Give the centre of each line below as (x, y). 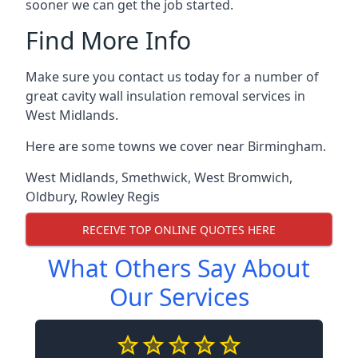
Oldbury (50, 197)
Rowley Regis (120, 197)
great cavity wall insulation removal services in (165, 96)
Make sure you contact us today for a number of (172, 77)
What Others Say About (179, 268)
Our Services (179, 297)
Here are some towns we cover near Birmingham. (176, 146)
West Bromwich (242, 177)
